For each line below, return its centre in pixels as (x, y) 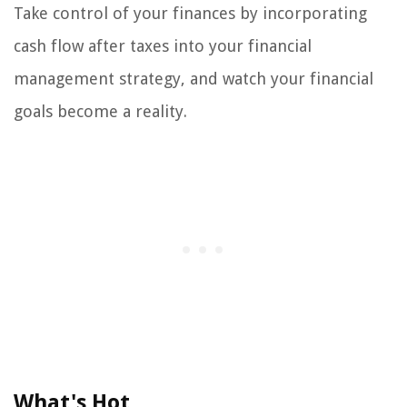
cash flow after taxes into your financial (163, 46)
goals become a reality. (100, 112)
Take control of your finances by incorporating (190, 14)
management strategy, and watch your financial (194, 79)
